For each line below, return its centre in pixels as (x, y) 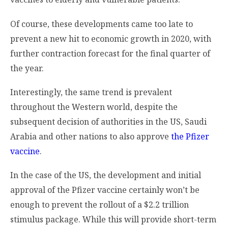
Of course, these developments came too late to (102, 24)
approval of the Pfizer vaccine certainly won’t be (105, 190)
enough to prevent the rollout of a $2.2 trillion (99, 205)
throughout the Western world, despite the (94, 107)
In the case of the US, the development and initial (106, 175)
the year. (28, 68)
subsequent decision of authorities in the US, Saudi (108, 121)
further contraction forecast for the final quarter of (110, 53)
